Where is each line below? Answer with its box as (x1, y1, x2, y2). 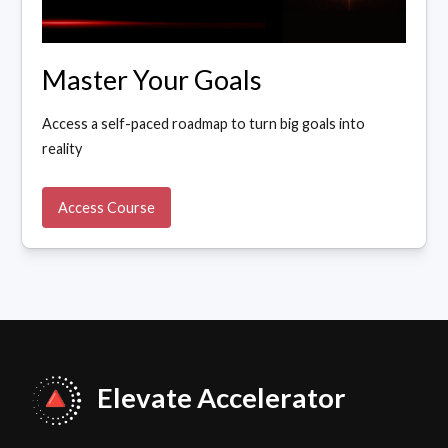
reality (42, 140, 83, 158)
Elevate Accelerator (97, 381, 347, 415)
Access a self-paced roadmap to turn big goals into (42, 115, 366, 133)
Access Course (58, 199, 156, 217)
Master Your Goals (42, 63, 263, 97)
